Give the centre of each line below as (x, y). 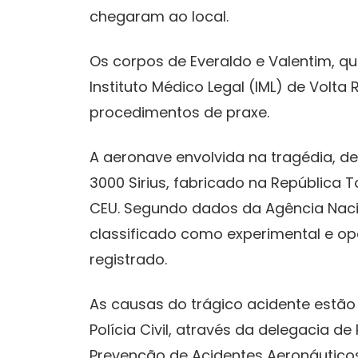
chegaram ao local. (159, 16)
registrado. (128, 259)
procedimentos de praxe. (179, 112)
